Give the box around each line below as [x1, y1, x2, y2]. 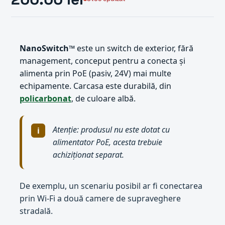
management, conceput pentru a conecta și [19, 55, 185, 66]
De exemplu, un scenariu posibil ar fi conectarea [19, 180, 202, 191]
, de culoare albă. [71, 92, 136, 104]
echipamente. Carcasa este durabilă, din [19, 80, 171, 91]
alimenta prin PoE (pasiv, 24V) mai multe [19, 67, 171, 79]
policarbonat [19, 92, 71, 104]
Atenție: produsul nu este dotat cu [53, 124, 170, 136]
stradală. [19, 205, 53, 216]
